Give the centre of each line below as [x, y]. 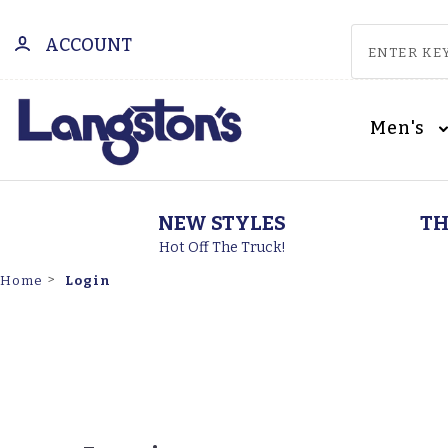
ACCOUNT [88, 45]
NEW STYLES [222, 223]
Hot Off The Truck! [222, 247]
